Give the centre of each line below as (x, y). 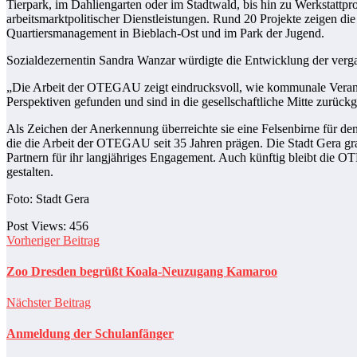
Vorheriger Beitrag (53, 240)
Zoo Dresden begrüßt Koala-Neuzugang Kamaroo (142, 271)
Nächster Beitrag (49, 303)
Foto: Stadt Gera (48, 198)
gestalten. (30, 171)
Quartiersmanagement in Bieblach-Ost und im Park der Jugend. (165, 33)
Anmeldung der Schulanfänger (90, 334)
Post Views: (36, 226)
